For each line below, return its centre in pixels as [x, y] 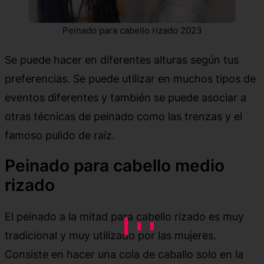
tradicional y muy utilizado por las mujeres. [110, 235]
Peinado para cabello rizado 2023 [132, 30]
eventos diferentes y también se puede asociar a [126, 97]
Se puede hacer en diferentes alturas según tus [122, 59]
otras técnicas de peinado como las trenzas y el [123, 116]
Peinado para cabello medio [115, 165]
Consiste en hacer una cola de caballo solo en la [124, 254]
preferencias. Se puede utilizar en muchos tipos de [130, 78]
